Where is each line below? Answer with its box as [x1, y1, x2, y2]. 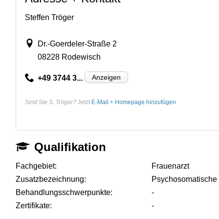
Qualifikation [34, 140, 107, 153]
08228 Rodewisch [37, 52, 101, 61]
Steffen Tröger [25, 13, 74, 22]
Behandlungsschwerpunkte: [16, 188, 112, 197]
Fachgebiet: [16, 161, 57, 170]
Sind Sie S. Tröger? [25, 98, 76, 106]
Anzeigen [91, 73, 121, 81]
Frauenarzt [152, 161, 190, 170]
